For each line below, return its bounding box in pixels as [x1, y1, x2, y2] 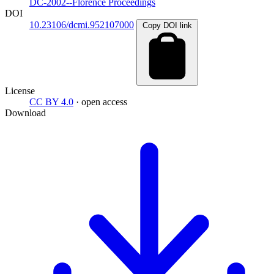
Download [5, 107, 46, 118]
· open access [76, 96, 127, 107]
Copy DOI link [143, 20, 192, 30]
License [5, 85, 35, 96]
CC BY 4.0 [29, 96, 73, 107]
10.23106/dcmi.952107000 [29, 19, 134, 30]
